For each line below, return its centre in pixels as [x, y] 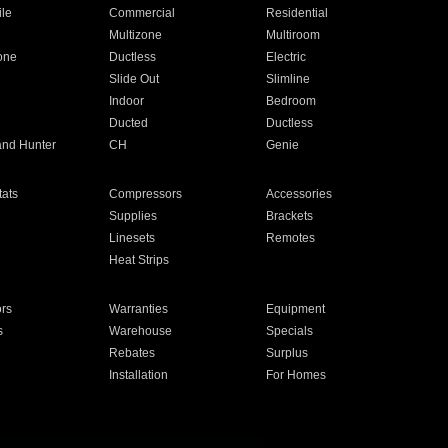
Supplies [132, 216]
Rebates [131, 353]
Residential [297, 13]
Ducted [128, 123]
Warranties [138, 309]
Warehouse [140, 331]
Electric [286, 57]
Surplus [287, 353]
